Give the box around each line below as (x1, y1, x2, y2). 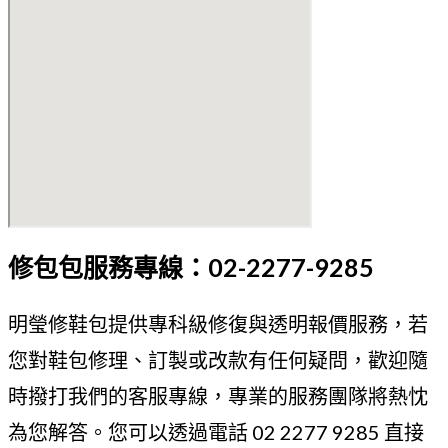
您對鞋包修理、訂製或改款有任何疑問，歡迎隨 (8, 348, 428, 373)
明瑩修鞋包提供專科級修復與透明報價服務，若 (8, 312, 428, 337)
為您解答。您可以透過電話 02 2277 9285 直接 (8, 420, 424, 445)
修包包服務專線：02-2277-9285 (8, 251, 374, 282)
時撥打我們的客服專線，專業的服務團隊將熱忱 (8, 384, 428, 409)
